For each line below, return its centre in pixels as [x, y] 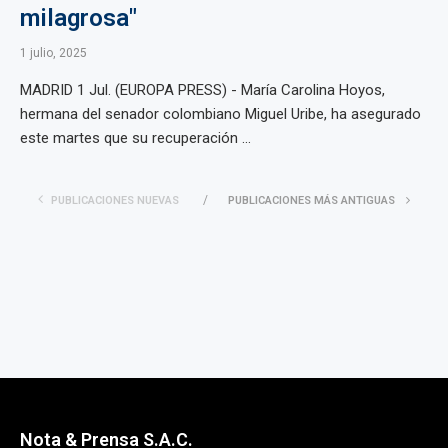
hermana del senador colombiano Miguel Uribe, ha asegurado [220, 114]
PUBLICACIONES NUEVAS [115, 200]
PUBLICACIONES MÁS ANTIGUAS [313, 200]
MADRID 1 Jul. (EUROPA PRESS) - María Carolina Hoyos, [202, 90]
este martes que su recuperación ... [135, 138]
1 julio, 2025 [53, 53]
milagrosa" [78, 18]
